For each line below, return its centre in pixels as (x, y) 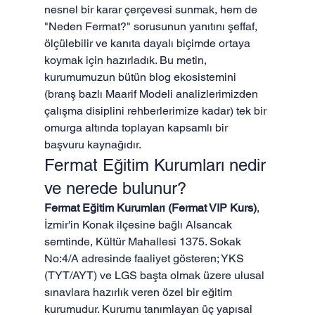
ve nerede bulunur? (115, 188)
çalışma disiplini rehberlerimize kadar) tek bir (156, 111)
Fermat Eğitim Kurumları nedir (157, 165)
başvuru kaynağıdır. (92, 144)
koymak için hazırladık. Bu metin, (127, 60)
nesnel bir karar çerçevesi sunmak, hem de (152, 9)
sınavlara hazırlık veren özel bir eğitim (139, 292)
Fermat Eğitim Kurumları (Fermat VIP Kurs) (150, 208)
